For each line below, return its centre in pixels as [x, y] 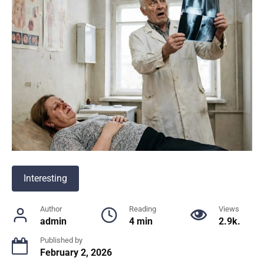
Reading [143, 209]
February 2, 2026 [76, 252]
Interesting [45, 178]
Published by [61, 240]
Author [51, 209]
